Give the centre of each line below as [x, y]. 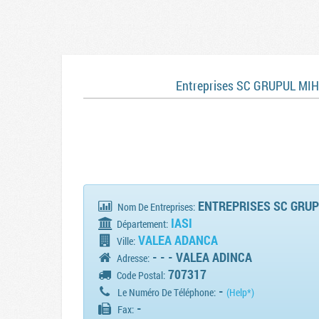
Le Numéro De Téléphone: [167, 293]
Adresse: [132, 258]
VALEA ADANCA [178, 240]
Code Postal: [140, 276]
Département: [142, 224]
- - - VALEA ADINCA [201, 257]
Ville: [125, 241]
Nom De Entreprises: [157, 207]
